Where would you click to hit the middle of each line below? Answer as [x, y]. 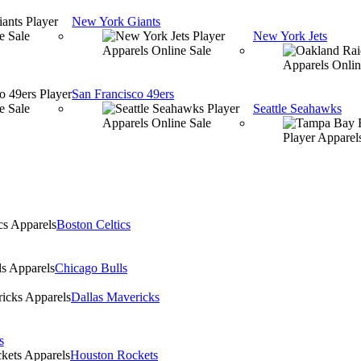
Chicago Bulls [91, 268]
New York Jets [290, 36]
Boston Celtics [94, 224]
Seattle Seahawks [297, 108]
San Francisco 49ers [123, 94]
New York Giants [116, 21]
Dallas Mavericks [116, 297]
